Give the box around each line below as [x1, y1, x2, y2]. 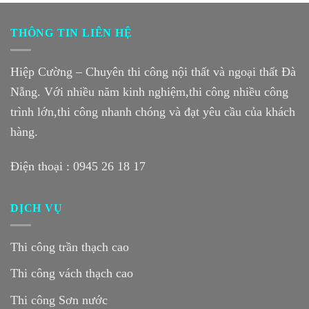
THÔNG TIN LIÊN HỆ [10, 27, 132, 39]
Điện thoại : [10, 159, 73, 173]
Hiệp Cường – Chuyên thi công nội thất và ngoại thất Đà [10, 64, 296, 79]
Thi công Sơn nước [10, 292, 108, 307]
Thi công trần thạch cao [10, 239, 129, 254]
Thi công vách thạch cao [10, 266, 133, 281]
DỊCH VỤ [10, 202, 63, 215]
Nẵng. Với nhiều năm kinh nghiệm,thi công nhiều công [10, 84, 288, 99]
